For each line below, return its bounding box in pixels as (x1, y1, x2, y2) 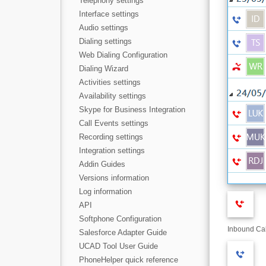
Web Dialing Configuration (79, 50, 167, 59)
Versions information (79, 173, 149, 182)
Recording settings (79, 132, 143, 141)
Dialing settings (79, 37, 132, 46)
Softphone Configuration (79, 214, 161, 223)
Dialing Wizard (79, 64, 128, 73)
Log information (79, 187, 132, 196)
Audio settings (79, 23, 128, 32)
